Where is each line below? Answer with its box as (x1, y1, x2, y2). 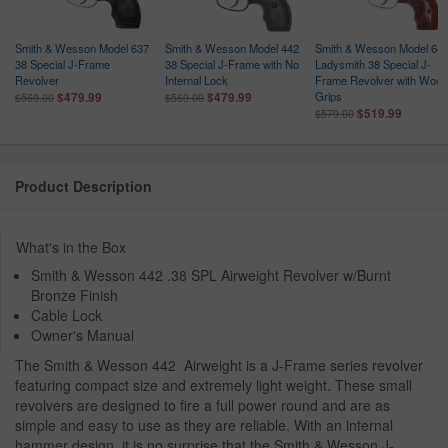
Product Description (15, 176, 152, 197)
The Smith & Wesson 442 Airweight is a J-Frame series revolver (15, 355, 423, 376)
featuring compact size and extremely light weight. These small (15, 375, 412, 396)
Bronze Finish (31, 285, 118, 306)
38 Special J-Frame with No (165, 56, 299, 73)
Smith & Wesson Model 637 (15, 40, 149, 57)
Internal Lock (165, 72, 228, 89)
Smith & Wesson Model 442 (165, 40, 299, 57)
